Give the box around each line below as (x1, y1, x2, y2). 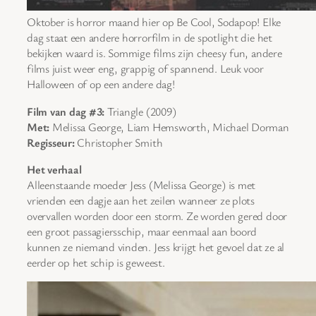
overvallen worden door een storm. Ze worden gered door (27, 207, 288, 224)
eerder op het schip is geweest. (27, 254, 165, 270)
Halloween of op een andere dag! (27, 76, 175, 92)
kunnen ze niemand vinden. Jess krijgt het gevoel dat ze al (27, 238, 285, 255)
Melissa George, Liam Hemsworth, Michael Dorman (49, 119, 289, 135)
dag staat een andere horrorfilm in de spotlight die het (27, 30, 272, 46)
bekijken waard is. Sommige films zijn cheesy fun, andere (27, 45, 282, 61)
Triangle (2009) (104, 103, 176, 119)
